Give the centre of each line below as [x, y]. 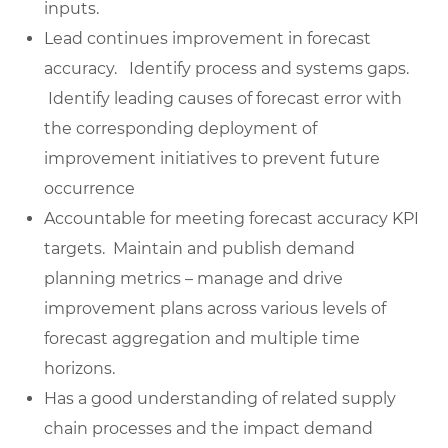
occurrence [89, 189]
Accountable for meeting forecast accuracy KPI [231, 219]
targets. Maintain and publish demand [199, 249]
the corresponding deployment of [180, 129]
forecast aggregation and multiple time [202, 339]
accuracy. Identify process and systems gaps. [226, 69]
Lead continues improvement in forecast [207, 39]
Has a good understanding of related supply [220, 399]
